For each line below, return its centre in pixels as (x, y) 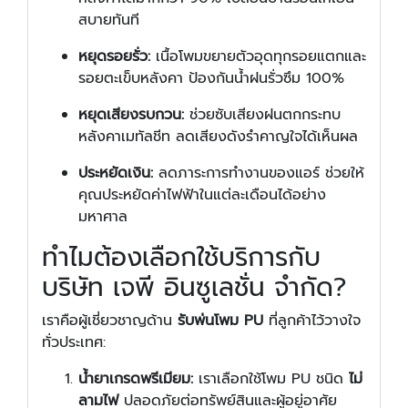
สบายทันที (109, 20)
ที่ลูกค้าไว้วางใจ (312, 320)
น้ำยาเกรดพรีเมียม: (136, 378)
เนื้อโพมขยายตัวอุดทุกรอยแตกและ (258, 56)
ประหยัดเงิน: (116, 173)
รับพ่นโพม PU (220, 320)
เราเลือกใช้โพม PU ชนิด (271, 378)
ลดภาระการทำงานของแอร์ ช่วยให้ (259, 173)
